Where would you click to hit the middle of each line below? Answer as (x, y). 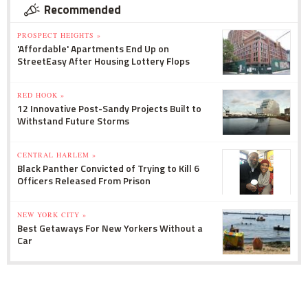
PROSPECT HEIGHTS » (59, 35)
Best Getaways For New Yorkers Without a (110, 228)
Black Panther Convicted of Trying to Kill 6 (108, 168)
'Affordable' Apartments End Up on (93, 48)
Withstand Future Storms (73, 120)
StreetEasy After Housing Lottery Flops (103, 60)
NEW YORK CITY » (52, 214)
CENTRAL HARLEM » (57, 154)
